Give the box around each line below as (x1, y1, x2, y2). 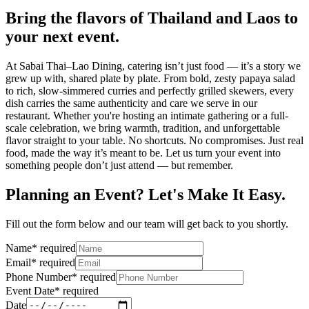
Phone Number (6, 270, 72, 283)
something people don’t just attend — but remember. (6, 159, 233, 171)
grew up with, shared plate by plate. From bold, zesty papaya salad (6, 72, 295, 84)
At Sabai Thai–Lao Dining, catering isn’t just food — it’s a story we (6, 59, 301, 72)
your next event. (6, 27, 119, 46)
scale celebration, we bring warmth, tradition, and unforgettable (6, 121, 280, 134)
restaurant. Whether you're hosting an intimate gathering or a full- (6, 109, 288, 121)
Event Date (6, 284, 54, 297)
